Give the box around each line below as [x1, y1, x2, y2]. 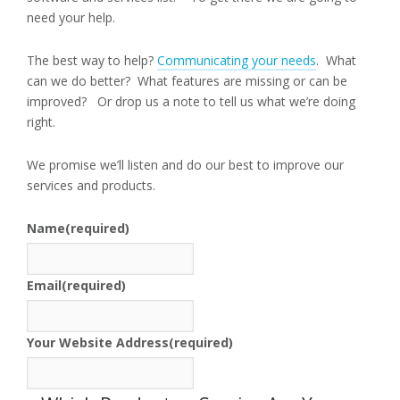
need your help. [27, 9, 115, 27]
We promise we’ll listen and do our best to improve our [27, 156, 344, 174]
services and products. [27, 177, 155, 195]
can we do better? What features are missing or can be [27, 72, 347, 90]
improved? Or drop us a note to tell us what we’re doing [27, 93, 355, 111]
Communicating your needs [157, 52, 316, 70]
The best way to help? [27, 52, 157, 70]
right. [27, 113, 55, 131]
